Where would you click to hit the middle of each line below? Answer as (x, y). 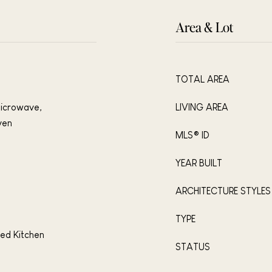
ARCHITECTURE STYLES (223, 191)
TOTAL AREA (202, 79)
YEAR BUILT (199, 163)
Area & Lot (204, 27)
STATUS (193, 247)
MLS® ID (192, 135)
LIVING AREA (202, 107)
